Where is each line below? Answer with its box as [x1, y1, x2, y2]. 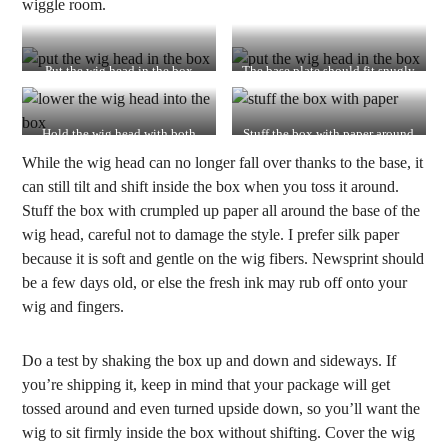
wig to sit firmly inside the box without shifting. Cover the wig [22, 424, 416, 441]
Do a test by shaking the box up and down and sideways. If [22, 352, 397, 369]
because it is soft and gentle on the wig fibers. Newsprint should [22, 250, 425, 267]
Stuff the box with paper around [243, 127, 415, 142]
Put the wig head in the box [45, 64, 194, 79]
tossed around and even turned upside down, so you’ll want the [22, 400, 421, 417]
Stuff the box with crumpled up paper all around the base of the [22, 202, 421, 219]
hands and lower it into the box [35, 146, 204, 161]
